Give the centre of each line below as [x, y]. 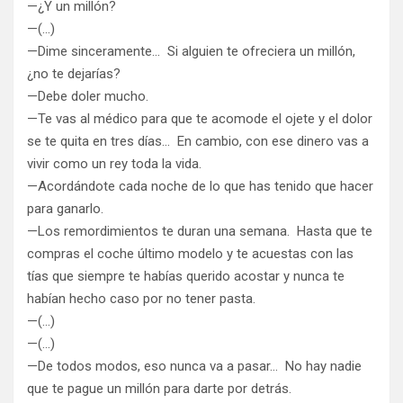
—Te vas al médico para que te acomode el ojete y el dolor [200, 119]
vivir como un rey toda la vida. [114, 164]
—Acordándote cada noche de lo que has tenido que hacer [200, 187]
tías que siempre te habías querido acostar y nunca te [186, 277]
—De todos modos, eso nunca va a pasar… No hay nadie [194, 367]
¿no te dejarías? [74, 74]
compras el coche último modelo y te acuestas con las [190, 254]
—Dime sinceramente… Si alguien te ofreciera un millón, [191, 52]
